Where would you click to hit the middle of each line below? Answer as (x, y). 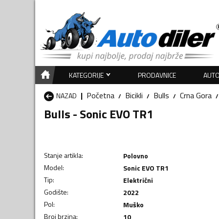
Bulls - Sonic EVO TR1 (99, 114)
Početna (100, 95)
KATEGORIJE (86, 75)
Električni (138, 180)
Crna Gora (196, 95)
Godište (55, 192)
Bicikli (134, 95)
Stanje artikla (63, 155)
